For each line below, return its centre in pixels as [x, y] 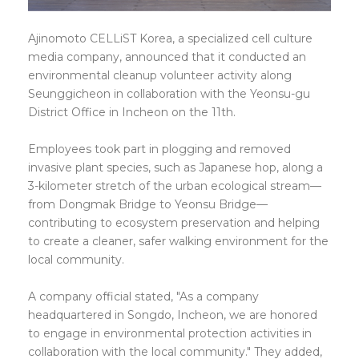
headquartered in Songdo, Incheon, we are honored [173, 315]
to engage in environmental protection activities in [170, 333]
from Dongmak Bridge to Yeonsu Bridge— [148, 204]
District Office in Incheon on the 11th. [132, 112]
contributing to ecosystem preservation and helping [174, 223]
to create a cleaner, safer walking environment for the [178, 241]
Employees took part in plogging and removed [159, 149]
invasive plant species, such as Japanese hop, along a [175, 167]
